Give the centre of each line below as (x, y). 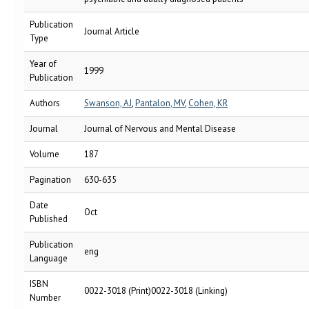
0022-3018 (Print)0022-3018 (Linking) (156, 291)
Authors (45, 103)
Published (49, 219)
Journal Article (112, 31)
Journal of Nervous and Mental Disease (160, 129)
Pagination (50, 180)
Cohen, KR (208, 103)
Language (49, 258)
